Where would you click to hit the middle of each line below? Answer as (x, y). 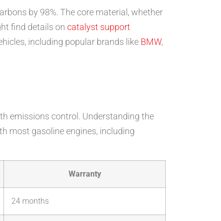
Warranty (85, 174)
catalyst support (99, 27)
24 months (30, 201)
